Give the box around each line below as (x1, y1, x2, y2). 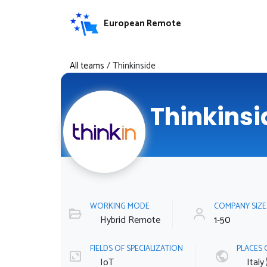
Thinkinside (113, 58, 156, 73)
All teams (70, 58, 104, 73)
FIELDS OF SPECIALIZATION (90, 241, 183, 255)
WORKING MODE (90, 199, 151, 213)
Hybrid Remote (100, 212, 160, 228)
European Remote (104, 15, 181, 31)
